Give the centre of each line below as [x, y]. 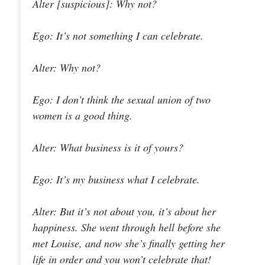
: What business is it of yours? [118, 147]
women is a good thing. [83, 115]
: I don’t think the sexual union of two [130, 99]
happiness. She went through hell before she [127, 227]
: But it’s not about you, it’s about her [135, 211]
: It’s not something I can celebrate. [127, 35]
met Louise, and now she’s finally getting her [129, 243]
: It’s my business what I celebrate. [125, 179]
